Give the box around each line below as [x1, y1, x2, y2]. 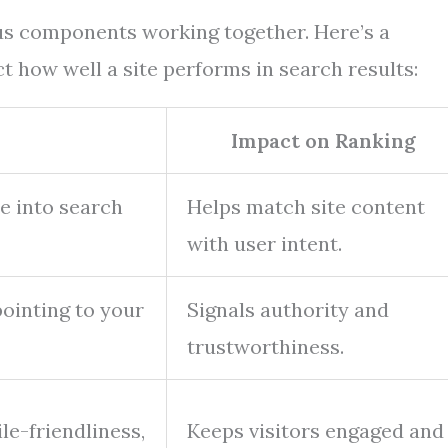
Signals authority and [187, 297, 389, 322]
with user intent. [187, 231, 342, 256]
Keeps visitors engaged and [187, 418, 444, 443]
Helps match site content [187, 194, 425, 219]
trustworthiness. [187, 334, 344, 359]
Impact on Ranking [231, 128, 416, 153]
